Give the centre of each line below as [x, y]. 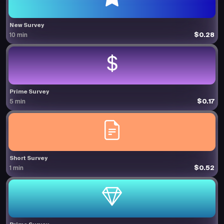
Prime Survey [29, 92]
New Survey [27, 25]
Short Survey [28, 158]
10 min [18, 35]
